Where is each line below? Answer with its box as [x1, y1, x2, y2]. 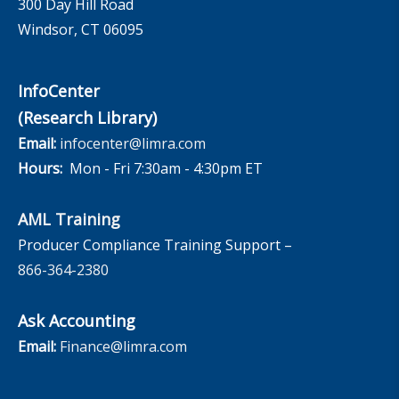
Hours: [18, 159, 62, 179]
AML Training [18, 208, 120, 231]
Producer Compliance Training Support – [18, 235, 292, 256]
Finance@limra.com [60, 337, 187, 357]
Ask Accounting [18, 310, 135, 332]
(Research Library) [18, 107, 157, 129]
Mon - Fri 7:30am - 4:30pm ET [62, 159, 263, 179]
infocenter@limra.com [60, 134, 206, 154]
